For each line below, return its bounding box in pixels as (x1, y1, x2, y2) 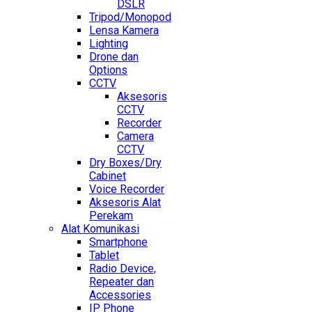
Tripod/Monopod (89, 10, 171, 24)
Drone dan (89, 50, 139, 64)
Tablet (89, 249, 119, 263)
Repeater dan (89, 275, 154, 289)
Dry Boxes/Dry (89, 156, 162, 170)
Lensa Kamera (89, 24, 159, 38)
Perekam (89, 209, 133, 223)
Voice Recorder (89, 182, 164, 196)
